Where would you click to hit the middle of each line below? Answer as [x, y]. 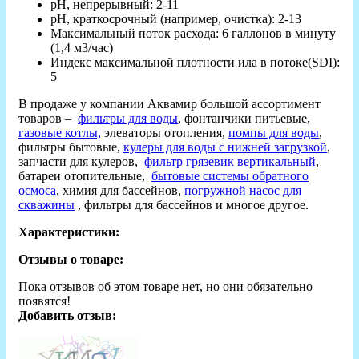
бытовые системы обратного [230, 175]
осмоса [37, 190]
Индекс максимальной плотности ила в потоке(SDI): [195, 62]
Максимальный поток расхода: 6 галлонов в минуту [193, 33]
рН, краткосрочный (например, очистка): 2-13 [176, 18]
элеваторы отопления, [165, 132]
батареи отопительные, [85, 175]
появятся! [44, 301]
